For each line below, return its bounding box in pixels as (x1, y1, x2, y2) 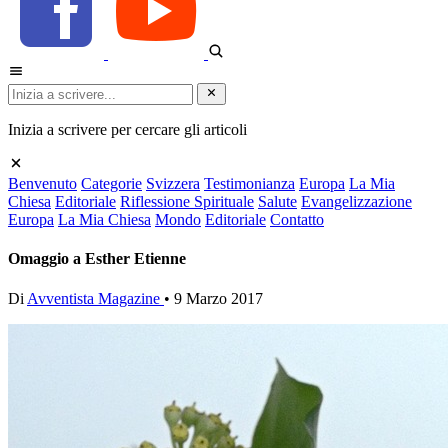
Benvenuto (8, 175, 77, 193)
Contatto (270, 211, 324, 229)
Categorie (81, 175, 142, 193)
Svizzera (146, 175, 200, 193)
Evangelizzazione (301, 193, 412, 211)
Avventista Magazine (27, 289, 164, 307)
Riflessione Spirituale (120, 193, 254, 211)
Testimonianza (204, 175, 295, 193)
